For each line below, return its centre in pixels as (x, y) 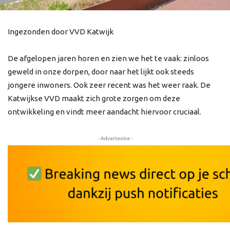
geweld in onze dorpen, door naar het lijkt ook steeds (101, 72)
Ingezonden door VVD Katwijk (61, 32)
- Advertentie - (115, 139)
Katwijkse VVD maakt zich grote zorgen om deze (94, 99)
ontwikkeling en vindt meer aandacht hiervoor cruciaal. (104, 112)
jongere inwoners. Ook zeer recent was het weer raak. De (109, 85)
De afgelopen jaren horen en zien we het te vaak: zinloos (108, 59)
